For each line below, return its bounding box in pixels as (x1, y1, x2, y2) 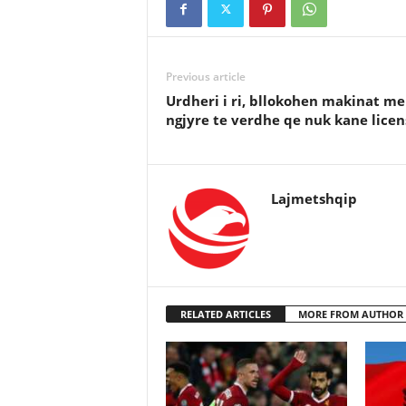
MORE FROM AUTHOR (297, 307, 403, 321)
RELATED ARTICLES (179, 307, 271, 321)
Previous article (165, 69, 246, 84)
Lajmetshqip (270, 189, 357, 208)
